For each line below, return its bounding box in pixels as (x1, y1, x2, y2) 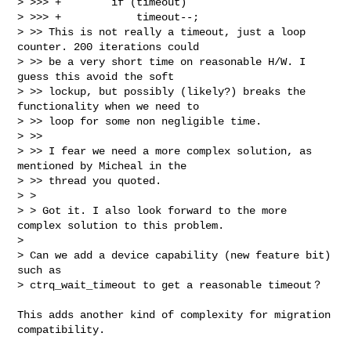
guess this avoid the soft (17, 70, 175, 83)
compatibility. (17, 323, 106, 336)
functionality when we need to (17, 100, 200, 113)
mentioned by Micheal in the (17, 159, 187, 172)
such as (17, 263, 62, 277)
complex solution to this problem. (17, 219, 225, 232)
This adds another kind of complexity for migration (17, 308, 331, 321)
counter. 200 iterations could (17, 40, 200, 53)
